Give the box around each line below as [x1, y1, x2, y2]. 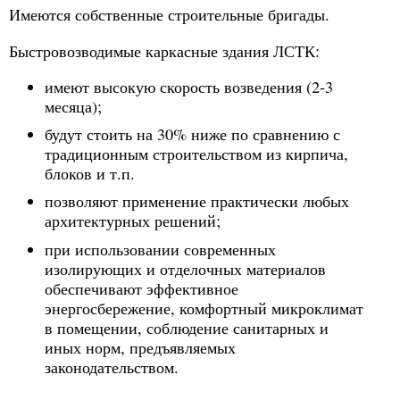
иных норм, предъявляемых [45, 336, 236, 358]
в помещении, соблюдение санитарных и [45, 316, 329, 338]
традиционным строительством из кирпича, [45, 143, 348, 165]
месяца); [45, 95, 102, 117]
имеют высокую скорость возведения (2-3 [45, 75, 333, 97]
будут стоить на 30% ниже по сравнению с [45, 123, 340, 146]
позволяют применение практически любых [45, 190, 349, 212]
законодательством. [45, 355, 179, 378]
